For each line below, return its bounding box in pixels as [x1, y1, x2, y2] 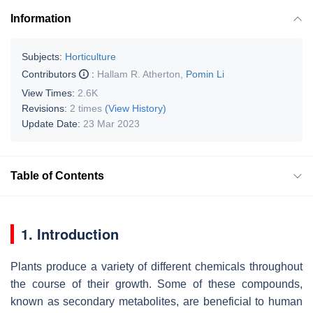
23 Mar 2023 [83, 117, 140, 129]
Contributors [22, 68, 79, 80]
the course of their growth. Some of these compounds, [10, 277, 303, 290]
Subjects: [22, 50, 62, 62]
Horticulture [65, 50, 116, 62]
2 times [70, 102, 102, 114]
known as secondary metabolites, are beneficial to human [10, 295, 303, 307]
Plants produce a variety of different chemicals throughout [10, 260, 303, 272]
